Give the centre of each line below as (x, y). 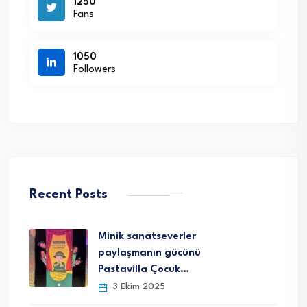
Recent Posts (69, 195)
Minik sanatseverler (147, 237)
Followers (95, 69)
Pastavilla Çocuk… (144, 270)
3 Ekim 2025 (137, 287)
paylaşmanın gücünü (149, 254)
